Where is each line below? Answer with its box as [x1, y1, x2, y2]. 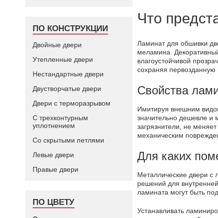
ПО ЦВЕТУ [33, 198, 74, 207]
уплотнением [33, 122, 75, 129]
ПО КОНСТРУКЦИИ [33, 24, 108, 33]
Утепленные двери [33, 55, 93, 63]
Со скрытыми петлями [33, 136, 104, 144]
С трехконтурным [33, 114, 88, 122]
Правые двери [33, 165, 78, 173]
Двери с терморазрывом [33, 99, 110, 107]
